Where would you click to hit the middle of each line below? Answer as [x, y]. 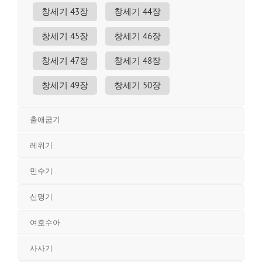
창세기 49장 [65, 85]
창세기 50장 [137, 85]
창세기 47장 [65, 61]
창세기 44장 [137, 11]
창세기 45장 [65, 36]
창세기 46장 [137, 36]
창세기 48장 [137, 61]
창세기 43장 [65, 11]
